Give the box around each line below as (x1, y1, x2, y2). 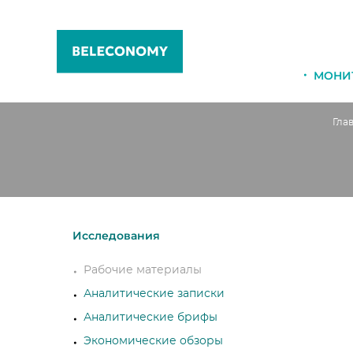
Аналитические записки (83, 288, 225, 299)
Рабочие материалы (83, 265, 202, 276)
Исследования (72, 229, 160, 243)
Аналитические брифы (83, 312, 217, 323)
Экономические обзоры (83, 336, 223, 347)
